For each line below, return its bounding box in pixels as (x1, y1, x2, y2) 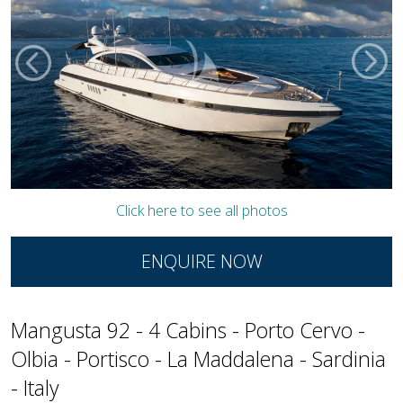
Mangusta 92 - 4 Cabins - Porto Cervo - (11, 315, 365, 345)
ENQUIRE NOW (140, 248, 263, 273)
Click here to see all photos (115, 200, 288, 220)
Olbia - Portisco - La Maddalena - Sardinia (11, 344, 386, 373)
